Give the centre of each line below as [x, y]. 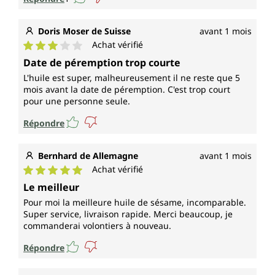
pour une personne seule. [77, 101]
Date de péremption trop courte [102, 63]
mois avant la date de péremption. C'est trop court [127, 90]
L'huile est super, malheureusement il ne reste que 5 [132, 78]
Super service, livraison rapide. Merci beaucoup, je [128, 214]
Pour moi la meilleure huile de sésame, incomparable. [135, 203]
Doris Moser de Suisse [84, 31]
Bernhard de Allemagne [88, 156]
